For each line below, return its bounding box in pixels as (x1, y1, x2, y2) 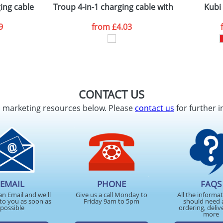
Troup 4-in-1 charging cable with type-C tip (53, 1, 211, 12)
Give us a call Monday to (76, 190, 147, 199)
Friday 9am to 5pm (84, 197, 139, 206)
